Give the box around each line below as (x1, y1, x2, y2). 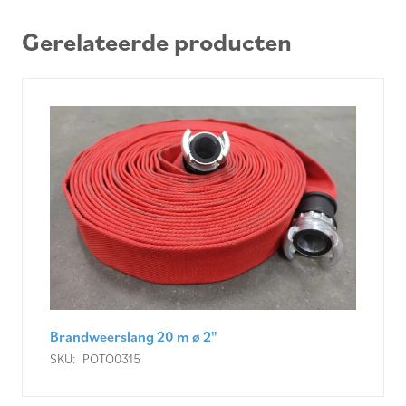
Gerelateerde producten (22, 24, 292, 59)
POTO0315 (82, 350, 140, 368)
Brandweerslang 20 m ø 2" (50, 327, 217, 346)
